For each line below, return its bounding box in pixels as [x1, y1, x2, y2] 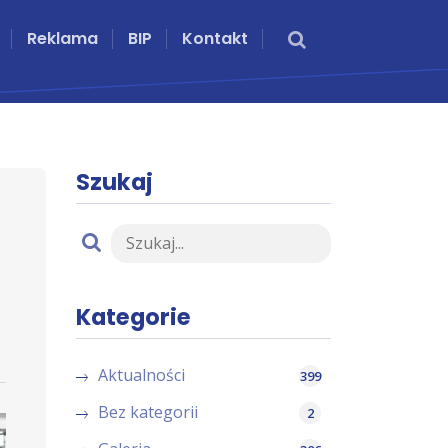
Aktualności [98, 363, 186, 386]
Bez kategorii [98, 400, 199, 423]
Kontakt [182, 27, 248, 50]
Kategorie [76, 301, 191, 334]
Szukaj [76, 166, 153, 198]
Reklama [27, 27, 98, 50]
